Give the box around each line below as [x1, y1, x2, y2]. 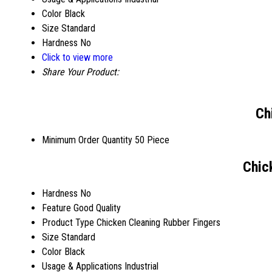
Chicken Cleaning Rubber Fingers [97, 217, 220, 229]
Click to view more [42, 51, 113, 63]
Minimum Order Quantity [42, 134, 132, 146]
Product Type [42, 217, 94, 229]
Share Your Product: [42, 66, 119, 78]
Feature [42, 202, 71, 214]
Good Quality [73, 202, 121, 214]
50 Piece [135, 134, 169, 146]
